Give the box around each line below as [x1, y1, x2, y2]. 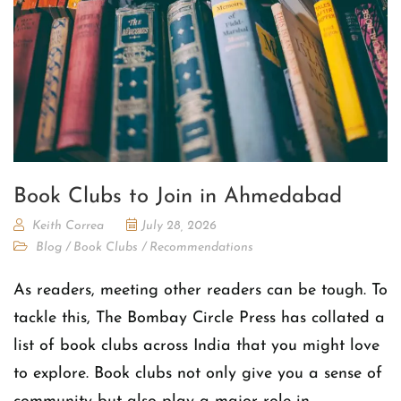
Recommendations [149, 240, 253, 254]
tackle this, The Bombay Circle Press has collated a [13, 309, 385, 327]
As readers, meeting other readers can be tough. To [13, 281, 388, 299]
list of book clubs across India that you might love [13, 337, 380, 354]
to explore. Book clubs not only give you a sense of [13, 364, 382, 382]
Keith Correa [32, 218, 104, 233]
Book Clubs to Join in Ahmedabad [13, 185, 342, 208]
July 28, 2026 [141, 218, 217, 233]
